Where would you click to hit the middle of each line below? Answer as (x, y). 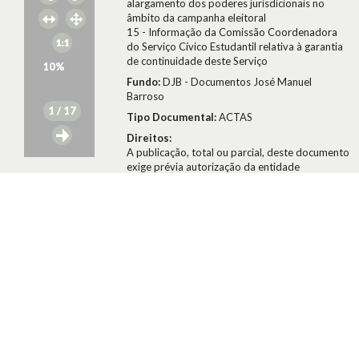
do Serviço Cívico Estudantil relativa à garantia (235, 46)
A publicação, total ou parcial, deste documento (238, 152)
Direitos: (149, 138)
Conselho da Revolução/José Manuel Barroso (239, 220)
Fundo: (145, 82)
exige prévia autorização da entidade (213, 167)
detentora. (151, 181)
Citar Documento (167, 272)
